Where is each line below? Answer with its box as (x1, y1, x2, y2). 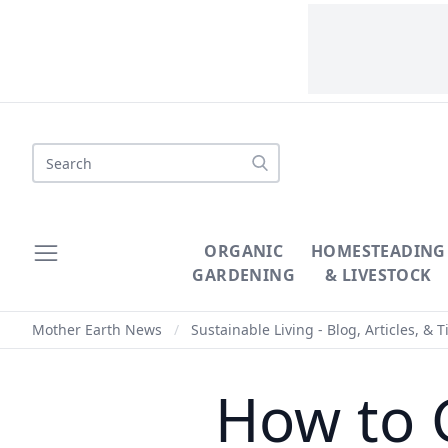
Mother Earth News (32, 320, 162, 339)
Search (31, 143, 83, 165)
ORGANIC (204, 240, 284, 262)
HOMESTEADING (311, 240, 446, 262)
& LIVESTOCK (325, 264, 432, 286)
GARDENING (192, 264, 296, 286)
